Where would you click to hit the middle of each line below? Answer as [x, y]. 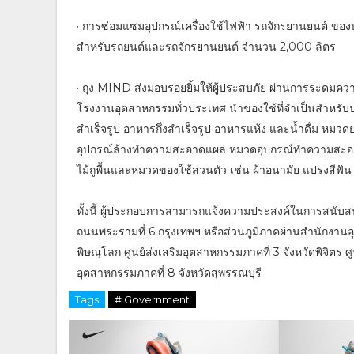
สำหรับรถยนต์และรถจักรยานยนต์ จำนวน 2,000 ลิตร [206, 47]
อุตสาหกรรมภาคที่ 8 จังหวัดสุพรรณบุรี [169, 273]
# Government [152, 300]
